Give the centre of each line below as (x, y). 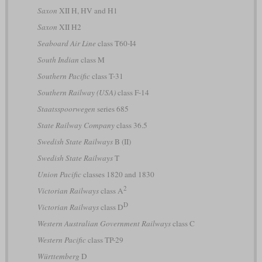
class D (111, 207)
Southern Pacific (63, 76)
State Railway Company (76, 125)
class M (92, 59)
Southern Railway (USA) (76, 92)
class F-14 (132, 92)
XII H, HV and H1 (87, 10)
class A (111, 190)
